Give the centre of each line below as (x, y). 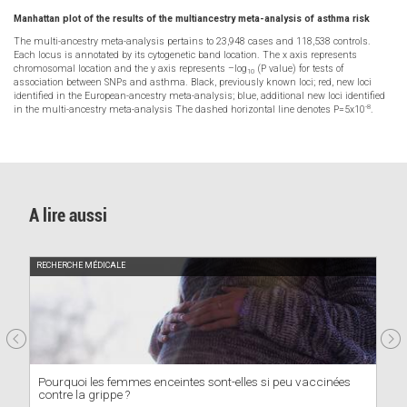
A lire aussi (69, 216)
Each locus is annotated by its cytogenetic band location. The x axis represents (185, 55)
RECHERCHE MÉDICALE (80, 265)
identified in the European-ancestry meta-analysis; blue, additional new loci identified (199, 95)
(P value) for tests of (299, 68)
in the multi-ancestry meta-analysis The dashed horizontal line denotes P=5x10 (189, 109)
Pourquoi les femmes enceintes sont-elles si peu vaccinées (194, 381)
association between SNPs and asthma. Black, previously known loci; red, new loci (193, 82)
